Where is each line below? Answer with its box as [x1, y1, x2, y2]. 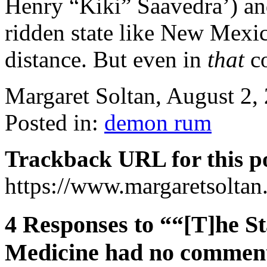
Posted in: [5, 110, 104, 135]
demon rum [104, 110, 212, 135]
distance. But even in [5, 46, 207, 72]
